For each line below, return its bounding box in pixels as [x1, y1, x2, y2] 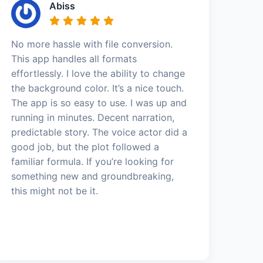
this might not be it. [11, 184, 99, 197]
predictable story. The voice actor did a [11, 126, 188, 138]
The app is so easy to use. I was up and [11, 96, 187, 109]
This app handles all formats [11, 52, 137, 65]
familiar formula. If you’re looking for [11, 155, 174, 167]
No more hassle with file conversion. [11, 38, 173, 50]
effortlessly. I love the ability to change [11, 67, 186, 79]
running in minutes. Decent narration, [11, 111, 175, 123]
